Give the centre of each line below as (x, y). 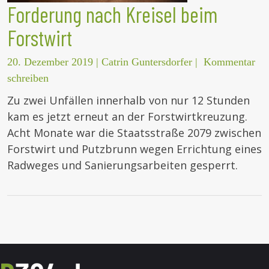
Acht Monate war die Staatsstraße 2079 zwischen (134, 133)
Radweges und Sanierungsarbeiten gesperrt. (122, 165)
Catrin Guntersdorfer (147, 62)
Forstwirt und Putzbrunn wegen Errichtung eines (134, 149)
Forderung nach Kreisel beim (112, 14)
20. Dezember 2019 (50, 62)
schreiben (28, 78)
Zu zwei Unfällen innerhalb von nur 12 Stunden (128, 101)
